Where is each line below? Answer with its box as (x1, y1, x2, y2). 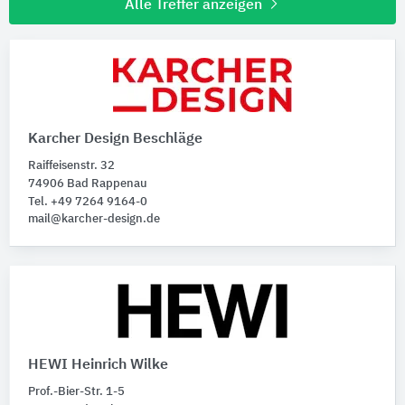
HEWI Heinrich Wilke (28, 357, 168, 372)
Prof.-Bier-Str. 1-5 (28, 385, 125, 398)
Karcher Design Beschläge (28, 131, 202, 146)
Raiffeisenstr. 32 (28, 159, 115, 172)
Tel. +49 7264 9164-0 (28, 195, 147, 208)
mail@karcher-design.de (28, 212, 160, 225)
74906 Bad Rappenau (28, 177, 147, 190)
